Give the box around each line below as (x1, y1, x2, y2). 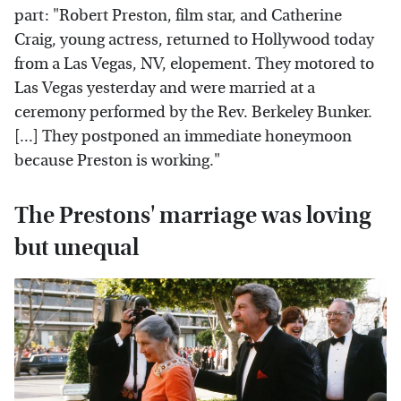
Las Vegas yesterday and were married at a (14, 79, 315, 98)
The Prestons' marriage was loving (14, 201, 371, 230)
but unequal (14, 234, 139, 262)
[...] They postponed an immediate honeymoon (14, 127, 352, 147)
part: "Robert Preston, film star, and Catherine (14, 6, 342, 26)
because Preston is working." (14, 151, 220, 171)
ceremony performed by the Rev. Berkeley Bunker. (14, 103, 372, 123)
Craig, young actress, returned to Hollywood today (14, 30, 374, 50)
